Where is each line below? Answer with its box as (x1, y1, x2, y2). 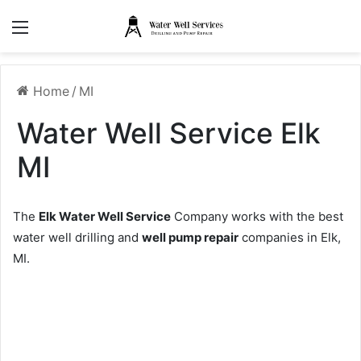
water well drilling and (13, 230, 142, 246)
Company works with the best (171, 209, 343, 225)
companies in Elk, (239, 230, 341, 246)
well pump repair (142, 230, 239, 246)
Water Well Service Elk (17, 116, 321, 151)
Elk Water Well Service (39, 209, 171, 225)
